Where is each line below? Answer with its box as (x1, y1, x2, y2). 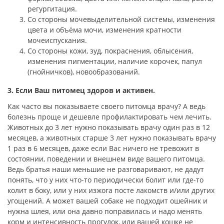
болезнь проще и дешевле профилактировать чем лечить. (7, 112, 211, 122)
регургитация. (27, 4, 77, 14)
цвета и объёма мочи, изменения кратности (27, 25, 181, 35)
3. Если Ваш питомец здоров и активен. (7, 85, 155, 95)
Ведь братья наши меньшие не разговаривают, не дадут (7, 164, 204, 174)
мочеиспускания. (27, 35, 87, 45)
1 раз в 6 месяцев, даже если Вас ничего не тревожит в (7, 143, 199, 153)
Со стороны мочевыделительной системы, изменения (27, 14, 215, 24)
